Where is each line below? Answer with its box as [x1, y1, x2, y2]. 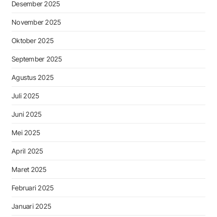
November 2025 [12, 18, 62, 27]
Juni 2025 [12, 110, 42, 119]
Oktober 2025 [12, 36, 54, 45]
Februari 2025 [12, 184, 54, 192]
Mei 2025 [12, 128, 40, 137]
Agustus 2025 [12, 73, 54, 82]
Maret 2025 [12, 165, 47, 174]
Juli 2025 [12, 92, 40, 100]
